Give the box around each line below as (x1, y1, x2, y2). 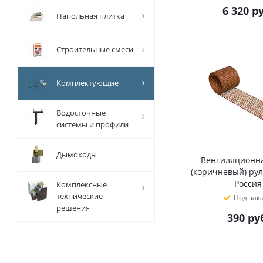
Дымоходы (56, 149, 97, 160)
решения (56, 203, 90, 213)
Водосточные (56, 107, 106, 118)
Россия (234, 178, 262, 189)
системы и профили (56, 119, 129, 130)
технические (56, 191, 103, 201)
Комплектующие (56, 77, 119, 88)
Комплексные (56, 179, 107, 190)
